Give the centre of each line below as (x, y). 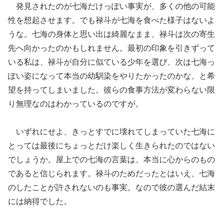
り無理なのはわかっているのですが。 (76, 104)
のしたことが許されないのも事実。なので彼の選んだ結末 (111, 188)
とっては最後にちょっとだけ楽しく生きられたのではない (111, 146)
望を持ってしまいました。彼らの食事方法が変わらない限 (111, 90)
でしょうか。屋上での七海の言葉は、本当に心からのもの (111, 160)
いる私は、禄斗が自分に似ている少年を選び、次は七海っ (111, 62)
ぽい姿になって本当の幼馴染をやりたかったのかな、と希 (111, 76)
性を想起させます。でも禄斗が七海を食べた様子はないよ (111, 20)
